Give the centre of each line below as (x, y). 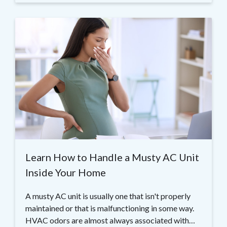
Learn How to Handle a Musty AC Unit (112, 157)
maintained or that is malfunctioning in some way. (110, 208)
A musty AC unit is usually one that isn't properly (108, 196)
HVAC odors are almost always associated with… (110, 220)
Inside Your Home (66, 173)
